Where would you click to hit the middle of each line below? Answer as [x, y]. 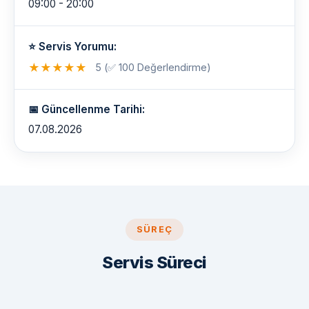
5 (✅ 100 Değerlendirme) [153, 68]
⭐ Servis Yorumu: [72, 46]
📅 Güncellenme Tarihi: [87, 109]
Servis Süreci [154, 263]
